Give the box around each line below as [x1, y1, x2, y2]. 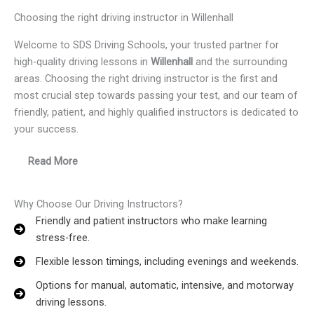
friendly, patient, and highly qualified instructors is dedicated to [14, 106, 299, 119]
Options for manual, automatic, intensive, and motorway [36, 279, 294, 292]
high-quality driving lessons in [14, 55, 151, 69]
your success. [14, 123, 78, 136]
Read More [28, 155, 78, 168]
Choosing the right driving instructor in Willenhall [14, 11, 233, 25]
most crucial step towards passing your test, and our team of [14, 89, 298, 102]
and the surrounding [193, 55, 287, 69]
